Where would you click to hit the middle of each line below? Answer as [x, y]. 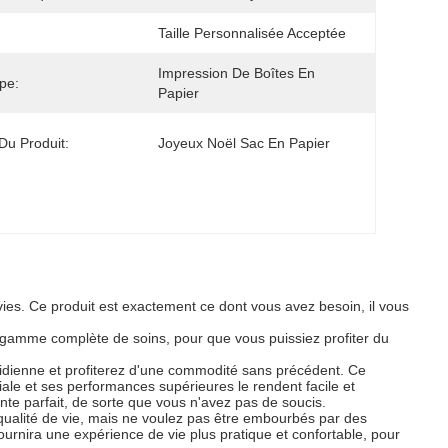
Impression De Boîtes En [236, 73]
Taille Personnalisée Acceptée [252, 33]
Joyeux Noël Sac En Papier [244, 143]
